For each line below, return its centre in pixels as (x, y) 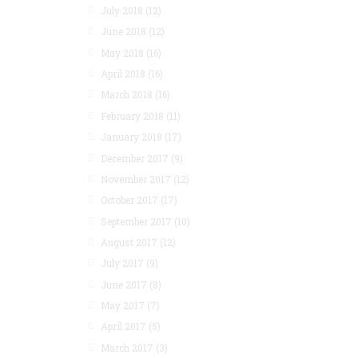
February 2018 (133, 115)
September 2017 (137, 221)
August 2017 (129, 242)
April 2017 (124, 326)
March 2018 (127, 95)
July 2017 (123, 263)
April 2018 (123, 74)
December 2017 (135, 158)
